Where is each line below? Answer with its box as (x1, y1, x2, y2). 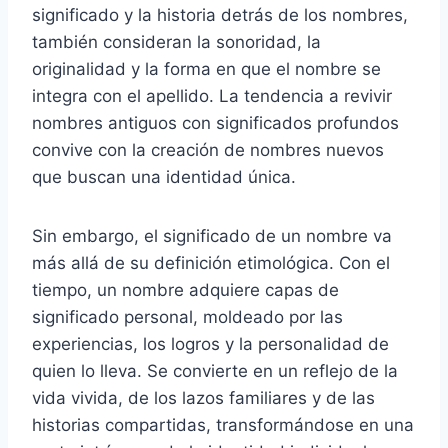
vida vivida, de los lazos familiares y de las (32, 387, 375, 408)
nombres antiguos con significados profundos (32, 112, 399, 133)
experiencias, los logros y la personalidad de (32, 333, 389, 354)
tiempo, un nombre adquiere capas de (32, 279, 339, 300)
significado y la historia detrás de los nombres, (32, 4, 408, 25)
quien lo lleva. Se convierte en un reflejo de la (32, 360, 398, 381)
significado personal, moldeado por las (32, 306, 343, 327)
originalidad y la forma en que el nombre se (32, 58, 381, 79)
